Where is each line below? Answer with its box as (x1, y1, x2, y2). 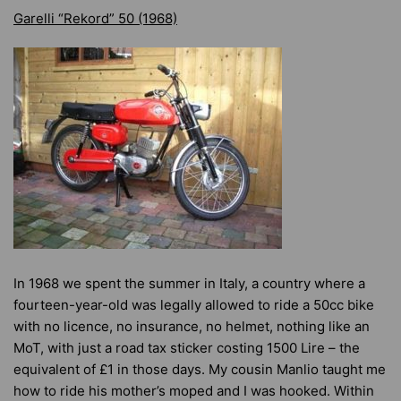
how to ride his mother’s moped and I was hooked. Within (13, 382, 374, 399)
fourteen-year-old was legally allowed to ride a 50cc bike (13, 296, 374, 313)
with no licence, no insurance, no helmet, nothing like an (13, 318, 370, 335)
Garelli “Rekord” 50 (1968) (13, 10, 177, 27)
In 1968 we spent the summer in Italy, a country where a (13, 275, 365, 292)
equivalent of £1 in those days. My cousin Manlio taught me (13, 361, 386, 378)
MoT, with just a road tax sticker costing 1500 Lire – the (13, 339, 360, 356)
